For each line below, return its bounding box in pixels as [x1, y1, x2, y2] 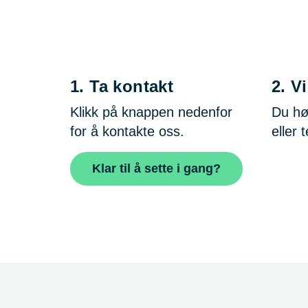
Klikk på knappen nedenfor [70, 104, 232, 120]
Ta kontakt [84, 77, 174, 96]
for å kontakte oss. [70, 124, 184, 139]
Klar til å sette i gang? [92, 162, 221, 175]
